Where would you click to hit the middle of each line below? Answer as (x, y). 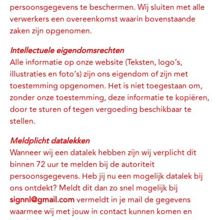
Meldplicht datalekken (50, 141)
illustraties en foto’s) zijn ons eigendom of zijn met (99, 74)
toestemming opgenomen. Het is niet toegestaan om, (106, 86)
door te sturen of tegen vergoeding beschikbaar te (101, 110)
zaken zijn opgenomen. (51, 31)
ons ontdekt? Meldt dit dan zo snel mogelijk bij (94, 188)
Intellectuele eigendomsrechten (67, 51)
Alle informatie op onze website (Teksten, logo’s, (96, 62)
